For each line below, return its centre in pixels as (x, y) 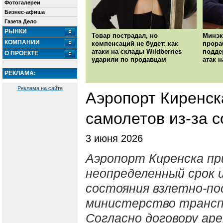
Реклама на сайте (40, 88)
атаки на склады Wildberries (137, 52)
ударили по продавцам (129, 60)
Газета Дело (21, 21)
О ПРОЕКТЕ (21, 53)
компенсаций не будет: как (135, 44)
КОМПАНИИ (22, 42)
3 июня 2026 (114, 139)
